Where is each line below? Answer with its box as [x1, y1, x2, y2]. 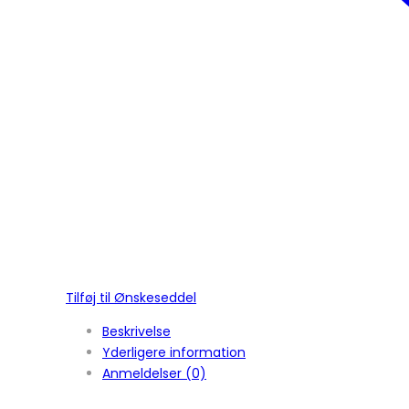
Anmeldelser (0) [102, 364, 206, 383]
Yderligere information [102, 343, 246, 362]
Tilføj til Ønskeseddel [66, 288, 196, 308]
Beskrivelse [102, 322, 171, 341]
